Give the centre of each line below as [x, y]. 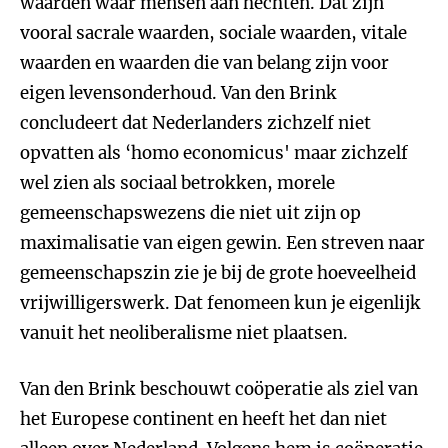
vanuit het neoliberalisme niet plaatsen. [184, 333]
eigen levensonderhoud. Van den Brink [178, 93]
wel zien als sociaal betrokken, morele [177, 183]
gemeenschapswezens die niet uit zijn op [190, 213]
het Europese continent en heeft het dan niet [203, 419]
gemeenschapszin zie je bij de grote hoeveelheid [218, 273]
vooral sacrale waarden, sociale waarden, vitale [213, 33]
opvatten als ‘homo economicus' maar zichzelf [214, 153]
